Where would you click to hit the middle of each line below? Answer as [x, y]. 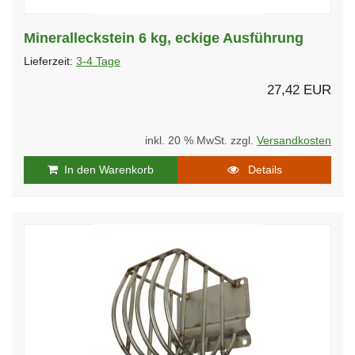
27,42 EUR [299, 90]
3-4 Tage [98, 61]
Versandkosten [294, 140]
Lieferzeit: [50, 61]
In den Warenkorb [106, 169]
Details [260, 169]
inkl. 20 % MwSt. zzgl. [201, 140]
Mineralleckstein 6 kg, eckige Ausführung [164, 38]
